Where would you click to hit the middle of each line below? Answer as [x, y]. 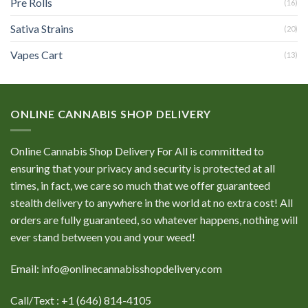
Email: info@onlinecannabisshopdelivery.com [116, 268]
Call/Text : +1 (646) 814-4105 [81, 300]
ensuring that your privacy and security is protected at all [143, 168]
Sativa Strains [42, 28]
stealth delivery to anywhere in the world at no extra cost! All [152, 203]
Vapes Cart [36, 54]
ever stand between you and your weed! [103, 237]
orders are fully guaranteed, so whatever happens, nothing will [154, 220]
